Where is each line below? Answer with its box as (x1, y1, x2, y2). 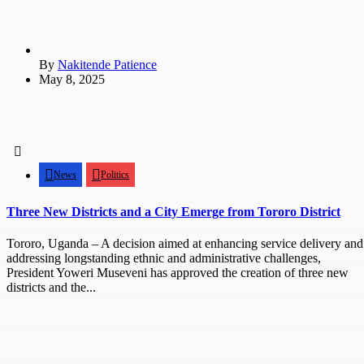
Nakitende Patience (58, 58, 157, 72)
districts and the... (6, 279, 96, 294)
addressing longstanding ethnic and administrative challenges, (6, 250, 321, 265)
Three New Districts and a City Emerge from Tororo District (6, 204, 340, 219)
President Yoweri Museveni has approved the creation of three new (6, 265, 349, 279)
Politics (101, 169, 129, 181)
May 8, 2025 (39, 72, 105, 87)
